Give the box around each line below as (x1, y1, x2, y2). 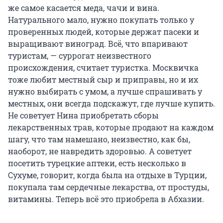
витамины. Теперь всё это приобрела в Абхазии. (8, 194, 204, 205)
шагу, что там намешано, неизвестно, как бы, (8, 134, 190, 145)
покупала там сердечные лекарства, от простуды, (8, 182, 209, 193)
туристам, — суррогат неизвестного (8, 50, 151, 61)
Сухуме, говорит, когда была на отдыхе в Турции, (8, 170, 207, 181)
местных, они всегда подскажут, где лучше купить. (8, 98, 215, 109)
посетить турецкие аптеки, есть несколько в (8, 158, 186, 169)
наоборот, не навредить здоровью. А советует (8, 146, 192, 157)
